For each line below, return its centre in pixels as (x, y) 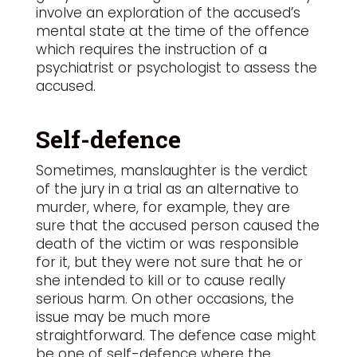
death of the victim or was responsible (167, 244)
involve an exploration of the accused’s (168, 13)
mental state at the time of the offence (172, 31)
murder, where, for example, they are (163, 207)
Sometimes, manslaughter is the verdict (171, 171)
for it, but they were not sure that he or (169, 262)
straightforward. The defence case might (176, 335)
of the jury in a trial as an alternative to (167, 189)
